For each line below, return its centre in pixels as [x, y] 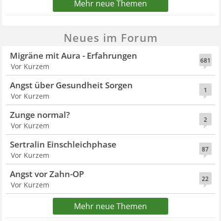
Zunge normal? [40, 114]
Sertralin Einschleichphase [63, 144]
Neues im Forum [110, 37]
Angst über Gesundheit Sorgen [72, 85]
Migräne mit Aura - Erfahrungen [74, 55]
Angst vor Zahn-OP [47, 174]
